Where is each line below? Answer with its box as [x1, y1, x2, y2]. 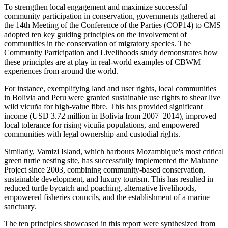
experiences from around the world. [4, 67, 118, 76]
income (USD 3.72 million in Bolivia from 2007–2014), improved [4, 111, 216, 121]
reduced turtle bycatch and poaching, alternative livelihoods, [4, 184, 196, 193]
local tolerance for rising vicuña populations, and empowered [4, 121, 199, 130]
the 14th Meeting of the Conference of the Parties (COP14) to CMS [4, 21, 221, 30]
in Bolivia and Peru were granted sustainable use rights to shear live [4, 93, 220, 102]
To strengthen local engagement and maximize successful [4, 3, 187, 12]
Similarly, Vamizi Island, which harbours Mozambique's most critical [4, 147, 224, 156]
